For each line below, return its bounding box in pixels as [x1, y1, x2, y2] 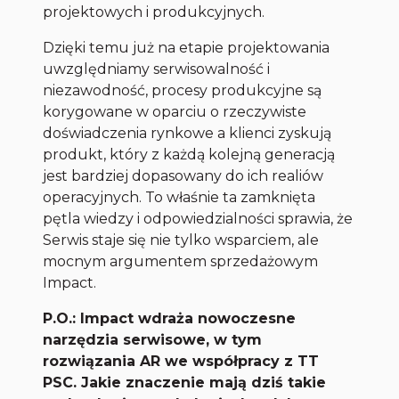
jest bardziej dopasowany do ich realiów [43, 167, 324, 185]
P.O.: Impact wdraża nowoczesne [43, 310, 297, 328]
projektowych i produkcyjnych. [43, 4, 265, 21]
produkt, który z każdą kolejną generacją [43, 146, 336, 164]
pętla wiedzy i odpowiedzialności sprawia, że [43, 210, 354, 228]
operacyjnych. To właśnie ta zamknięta [43, 189, 316, 207]
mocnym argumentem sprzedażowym [43, 253, 319, 271]
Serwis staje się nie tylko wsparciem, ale [43, 232, 320, 249]
